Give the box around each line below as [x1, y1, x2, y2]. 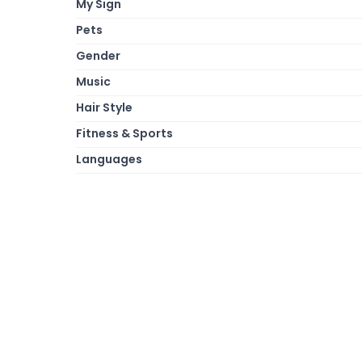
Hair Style [76, 99, 133, 116]
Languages [76, 150, 142, 167]
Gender [76, 47, 120, 64]
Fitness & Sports [76, 124, 173, 141]
